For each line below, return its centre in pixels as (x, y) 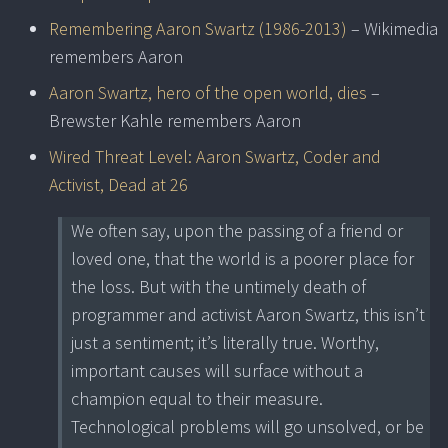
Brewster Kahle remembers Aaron (175, 121)
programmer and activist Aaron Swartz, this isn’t (248, 315)
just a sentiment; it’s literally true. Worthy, (225, 343)
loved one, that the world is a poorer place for (242, 259)
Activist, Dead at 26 (118, 185)
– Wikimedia (392, 29)
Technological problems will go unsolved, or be (247, 427)
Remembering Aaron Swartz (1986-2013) (198, 29)
